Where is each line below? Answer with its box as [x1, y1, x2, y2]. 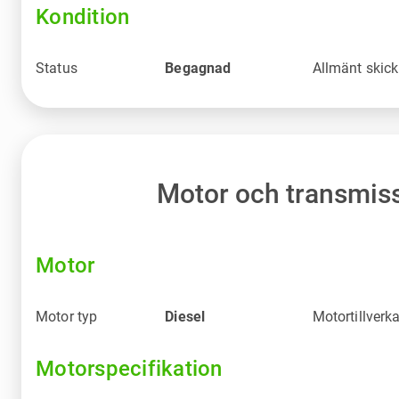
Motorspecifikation [36, 355, 223, 381]
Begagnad [165, 59, 232, 77]
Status [36, 59, 77, 77]
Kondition [36, 4, 130, 29]
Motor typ [36, 307, 98, 325]
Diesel [165, 307, 206, 325]
